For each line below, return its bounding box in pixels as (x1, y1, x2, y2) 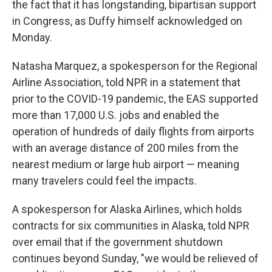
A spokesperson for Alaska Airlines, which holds (12, 203, 242, 216)
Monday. (12, 31, 52, 44)
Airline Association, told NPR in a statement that (12, 76, 240, 89)
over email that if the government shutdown (12, 236, 223, 248)
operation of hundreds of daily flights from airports (12, 125, 254, 138)
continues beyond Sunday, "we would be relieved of (12, 252, 259, 265)
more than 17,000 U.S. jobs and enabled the (12, 109, 219, 121)
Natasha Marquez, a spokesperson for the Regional (12, 59, 257, 72)
